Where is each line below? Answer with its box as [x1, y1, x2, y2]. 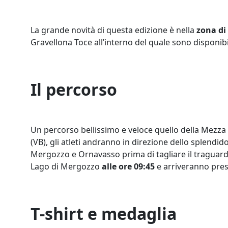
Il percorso [31, 78, 117, 100]
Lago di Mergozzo [31, 161, 102, 172]
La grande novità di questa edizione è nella [31, 24, 196, 36]
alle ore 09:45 [102, 161, 155, 172]
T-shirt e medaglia [31, 203, 181, 224]
